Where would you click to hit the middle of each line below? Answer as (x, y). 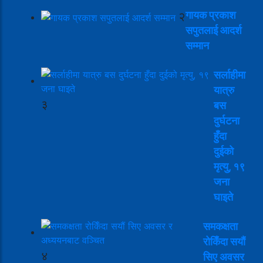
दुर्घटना (227, 120)
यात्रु (224, 90)
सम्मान (197, 45)
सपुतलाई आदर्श (214, 30)
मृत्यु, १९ (229, 166)
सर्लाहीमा (230, 75)
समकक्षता (220, 226)
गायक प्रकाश (211, 15)
